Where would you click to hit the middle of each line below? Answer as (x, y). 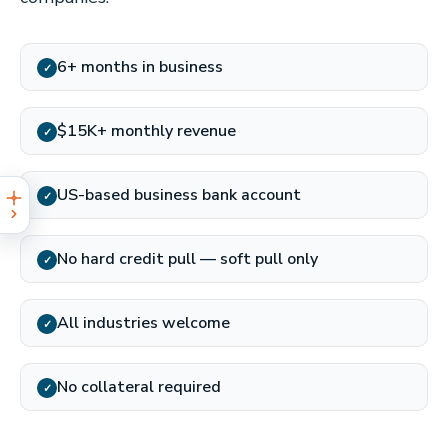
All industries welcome (143, 323)
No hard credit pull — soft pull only (187, 259)
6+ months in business (140, 67)
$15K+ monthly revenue (146, 131)
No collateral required (139, 387)
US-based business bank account (179, 195)
